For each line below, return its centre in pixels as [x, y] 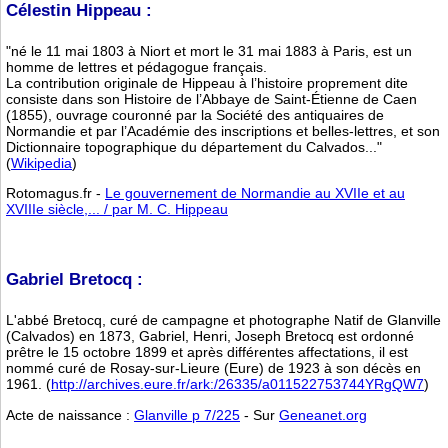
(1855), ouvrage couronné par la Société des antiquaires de [195, 114]
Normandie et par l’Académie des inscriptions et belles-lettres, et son [223, 130]
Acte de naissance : [70, 414]
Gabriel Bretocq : [74, 280]
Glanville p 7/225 [187, 414]
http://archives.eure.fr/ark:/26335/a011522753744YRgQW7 [237, 384]
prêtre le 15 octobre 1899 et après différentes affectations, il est [207, 352]
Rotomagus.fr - [55, 193]
